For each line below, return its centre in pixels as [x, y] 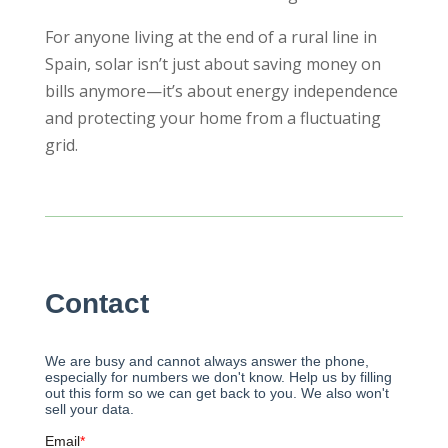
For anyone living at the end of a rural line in [210, 36]
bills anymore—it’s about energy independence [221, 90]
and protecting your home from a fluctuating [212, 117]
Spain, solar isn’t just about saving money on [212, 63]
